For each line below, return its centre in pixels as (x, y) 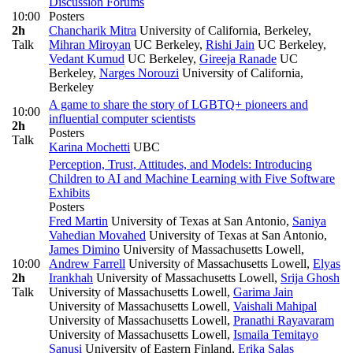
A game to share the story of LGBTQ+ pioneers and (178, 105)
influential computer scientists (122, 119)
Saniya (309, 221)
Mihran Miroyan (90, 45)
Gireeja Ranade (238, 59)
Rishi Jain (230, 45)
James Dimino (84, 250)
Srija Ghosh (310, 278)
